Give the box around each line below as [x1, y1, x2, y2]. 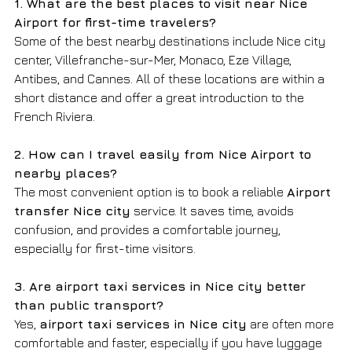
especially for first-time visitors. [14, 240, 196, 255]
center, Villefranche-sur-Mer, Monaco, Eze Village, [14, 52, 295, 67]
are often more [247, 316, 337, 331]
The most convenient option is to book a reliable [14, 184, 287, 199]
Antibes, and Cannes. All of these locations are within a [14, 71, 328, 86]
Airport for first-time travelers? [14, 14, 216, 29]
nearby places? [14, 165, 117, 180]
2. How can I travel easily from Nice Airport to [14, 146, 315, 161]
